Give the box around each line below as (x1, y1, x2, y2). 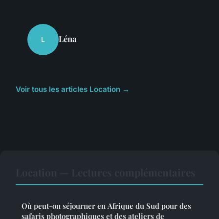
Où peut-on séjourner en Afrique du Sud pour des (22, 201, 191, 211)
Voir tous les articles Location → (16, 85, 130, 94)
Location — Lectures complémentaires (16, 165, 196, 179)
